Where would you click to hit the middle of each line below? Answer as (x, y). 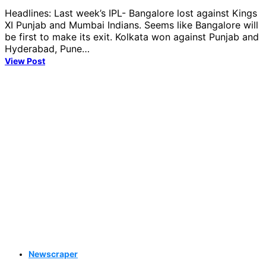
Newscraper (53, 254)
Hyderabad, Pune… (47, 48)
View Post (25, 61)
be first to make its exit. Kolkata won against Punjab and (132, 37)
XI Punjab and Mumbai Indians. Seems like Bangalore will (132, 25)
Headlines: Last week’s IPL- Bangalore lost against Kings (131, 13)
